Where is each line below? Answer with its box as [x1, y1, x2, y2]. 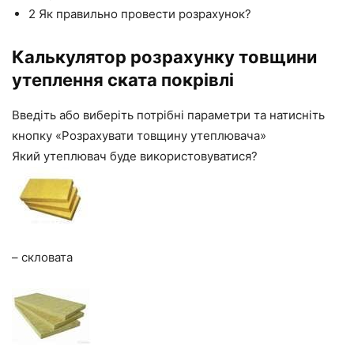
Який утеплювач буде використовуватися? [12, 148, 258, 164]
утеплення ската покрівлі [12, 69, 234, 90]
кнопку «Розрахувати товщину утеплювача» [12, 127, 266, 143]
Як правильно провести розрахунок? [36, 6, 251, 21]
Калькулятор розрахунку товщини [12, 46, 317, 67]
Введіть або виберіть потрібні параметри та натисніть [12, 107, 325, 122]
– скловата [12, 249, 73, 265]
